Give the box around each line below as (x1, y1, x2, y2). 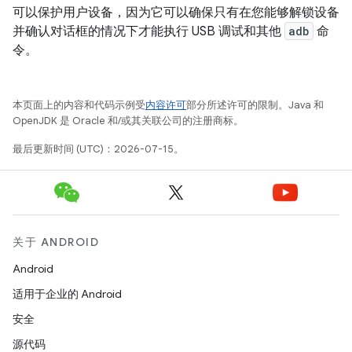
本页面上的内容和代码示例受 (13, 98, 145, 112)
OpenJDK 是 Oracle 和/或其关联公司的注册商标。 (13, 114, 244, 128)
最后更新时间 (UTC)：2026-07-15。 (13, 142, 184, 156)
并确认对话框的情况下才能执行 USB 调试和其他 (13, 24, 284, 40)
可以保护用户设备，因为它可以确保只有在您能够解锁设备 (13, 5, 339, 21)
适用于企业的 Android (13, 287, 122, 302)
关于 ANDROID (13, 235, 99, 250)
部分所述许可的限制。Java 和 (186, 98, 324, 112)
